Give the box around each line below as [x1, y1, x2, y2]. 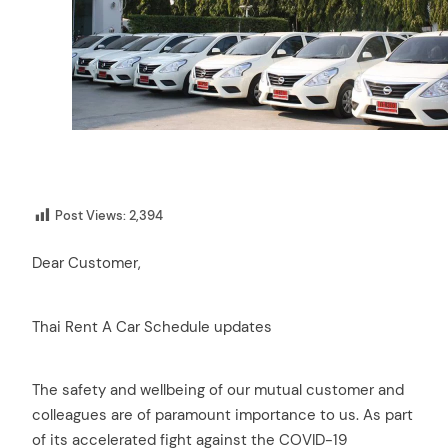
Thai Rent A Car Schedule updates [32, 316, 272, 337]
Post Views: [55, 207, 126, 224]
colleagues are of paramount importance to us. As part [32, 405, 413, 426]
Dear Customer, [32, 252, 141, 273]
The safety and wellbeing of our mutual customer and [32, 380, 404, 401]
